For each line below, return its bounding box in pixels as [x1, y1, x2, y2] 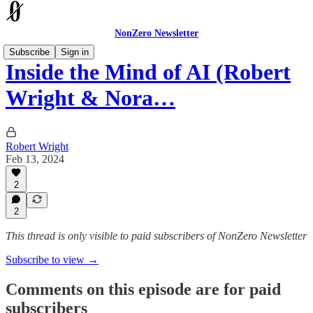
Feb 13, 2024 [6, 152, 64, 165]
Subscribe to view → [6, 254, 99, 265]
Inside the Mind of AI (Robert [6, 59, 291, 85]
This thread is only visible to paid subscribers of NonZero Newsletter [6, 230, 307, 242]
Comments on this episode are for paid [6, 279, 281, 298]
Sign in [61, 47, 89, 57]
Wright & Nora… [6, 85, 175, 111]
